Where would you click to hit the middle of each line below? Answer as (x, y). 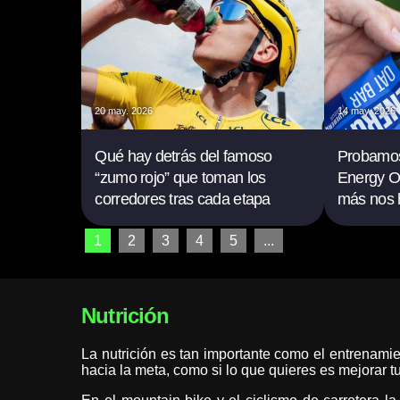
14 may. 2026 (366, 111)
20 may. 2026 (124, 111)
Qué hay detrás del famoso (183, 156)
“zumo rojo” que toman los (180, 178)
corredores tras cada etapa (183, 199)
